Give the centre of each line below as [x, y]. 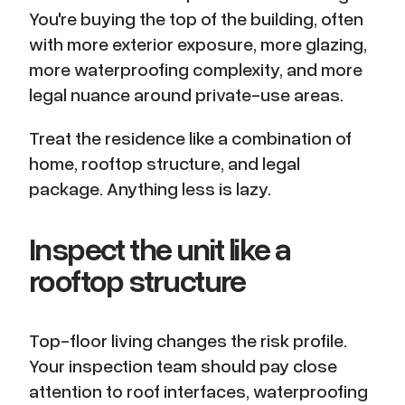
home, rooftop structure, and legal [165, 162]
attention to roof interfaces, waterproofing [198, 390]
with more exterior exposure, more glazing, [198, 43]
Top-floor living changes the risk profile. [188, 339]
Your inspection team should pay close [183, 365]
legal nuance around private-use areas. [186, 94]
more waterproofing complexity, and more [196, 68]
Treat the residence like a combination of [190, 137]
